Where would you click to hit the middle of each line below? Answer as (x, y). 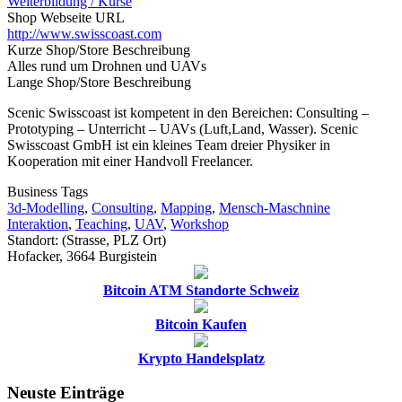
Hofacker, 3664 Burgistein (82, 256)
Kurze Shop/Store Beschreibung (99, 49)
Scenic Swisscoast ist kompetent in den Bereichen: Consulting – (188, 112)
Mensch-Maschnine (275, 207)
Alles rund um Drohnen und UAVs (107, 66)
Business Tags (48, 191)
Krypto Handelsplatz (201, 358)
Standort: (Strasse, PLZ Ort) (87, 240)
